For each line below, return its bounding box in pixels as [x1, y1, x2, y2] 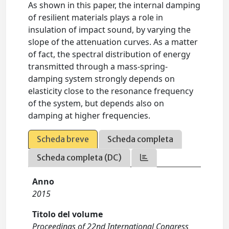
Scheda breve [37, 134, 89, 144]
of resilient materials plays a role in [28, 12, 164, 23]
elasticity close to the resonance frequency [28, 85, 194, 97]
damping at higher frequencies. [28, 110, 151, 121]
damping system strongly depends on [28, 73, 175, 84]
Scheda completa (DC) [37, 152, 122, 163]
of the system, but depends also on [28, 98, 165, 109]
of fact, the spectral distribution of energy [28, 49, 191, 60]
